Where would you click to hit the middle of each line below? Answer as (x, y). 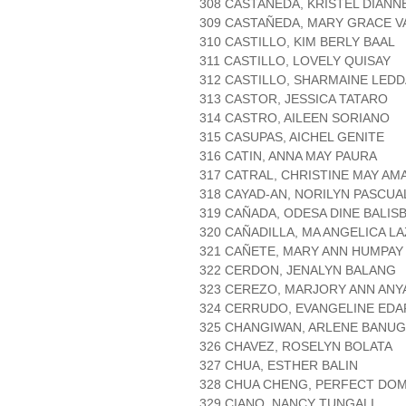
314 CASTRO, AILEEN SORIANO (295, 118)
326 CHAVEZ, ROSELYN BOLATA (296, 347)
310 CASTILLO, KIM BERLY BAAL (297, 42)
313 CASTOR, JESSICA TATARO (294, 99)
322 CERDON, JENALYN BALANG (298, 271)
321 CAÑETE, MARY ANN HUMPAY (301, 251)
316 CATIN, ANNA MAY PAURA (288, 156)
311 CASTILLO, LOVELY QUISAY (295, 61)
